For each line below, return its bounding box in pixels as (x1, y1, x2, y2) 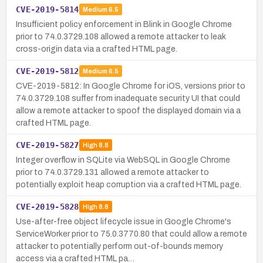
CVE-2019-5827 (16, 140, 79, 150)
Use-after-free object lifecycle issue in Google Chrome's (16, 217, 231, 226)
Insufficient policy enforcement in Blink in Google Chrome (16, 19, 232, 29)
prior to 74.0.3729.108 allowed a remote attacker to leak (16, 32, 226, 41)
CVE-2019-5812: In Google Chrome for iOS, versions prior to (16, 81, 245, 90)
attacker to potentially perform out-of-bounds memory (16, 241, 223, 251)
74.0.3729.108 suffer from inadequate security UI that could (16, 93, 240, 103)
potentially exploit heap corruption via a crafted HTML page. (16, 180, 241, 189)
